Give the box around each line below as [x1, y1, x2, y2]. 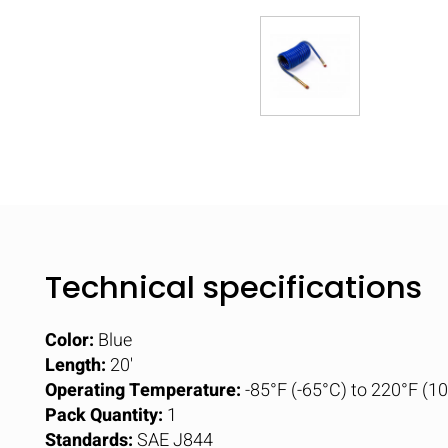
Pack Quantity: [45, 402, 163, 429]
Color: [45, 327, 94, 354]
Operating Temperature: [45, 377, 241, 404]
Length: [45, 352, 106, 379]
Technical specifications [45, 265, 422, 309]
